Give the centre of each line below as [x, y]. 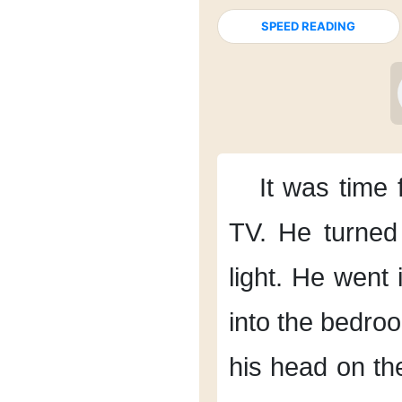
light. [256, 277]
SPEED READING [309, 26]
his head [279, 367]
